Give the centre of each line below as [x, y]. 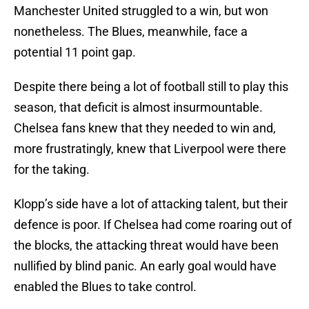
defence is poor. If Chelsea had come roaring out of [153, 225]
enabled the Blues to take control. [105, 287]
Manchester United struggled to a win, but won [141, 11]
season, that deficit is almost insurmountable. [138, 108]
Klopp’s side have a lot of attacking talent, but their [151, 204]
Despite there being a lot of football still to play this [151, 87]
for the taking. [52, 170]
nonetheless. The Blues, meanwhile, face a [131, 32]
